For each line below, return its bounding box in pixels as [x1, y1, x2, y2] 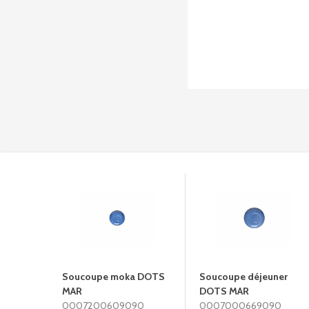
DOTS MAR [199, 285, 249, 297]
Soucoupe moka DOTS [62, 270, 165, 283]
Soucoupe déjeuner [199, 270, 288, 283]
